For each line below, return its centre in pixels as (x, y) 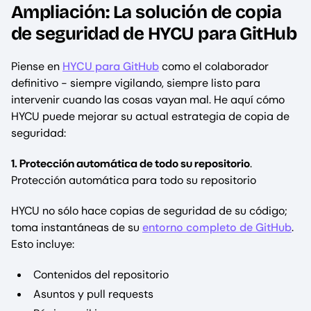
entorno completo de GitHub (217, 228)
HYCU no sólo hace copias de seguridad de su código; (149, 211)
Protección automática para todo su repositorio (134, 180)
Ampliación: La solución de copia (146, 12)
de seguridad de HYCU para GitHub (154, 34)
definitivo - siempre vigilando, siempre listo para (136, 83)
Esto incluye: (43, 244)
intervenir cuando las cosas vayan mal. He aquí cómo (148, 100)
